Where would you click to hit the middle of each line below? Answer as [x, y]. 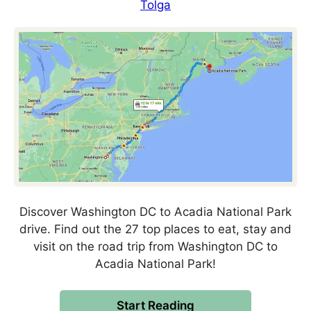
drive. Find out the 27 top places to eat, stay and [155, 229]
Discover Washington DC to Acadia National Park [155, 211]
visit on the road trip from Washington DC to [155, 246]
